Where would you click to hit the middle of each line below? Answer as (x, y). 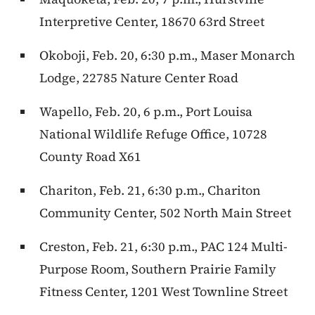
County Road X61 (90, 157)
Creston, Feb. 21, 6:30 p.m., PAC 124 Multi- (163, 247)
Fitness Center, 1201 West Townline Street (163, 292)
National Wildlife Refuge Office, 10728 (153, 134)
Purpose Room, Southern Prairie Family (158, 269)
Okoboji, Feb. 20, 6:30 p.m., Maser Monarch (167, 56)
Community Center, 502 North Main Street (165, 213)
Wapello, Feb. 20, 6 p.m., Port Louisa (146, 112)
